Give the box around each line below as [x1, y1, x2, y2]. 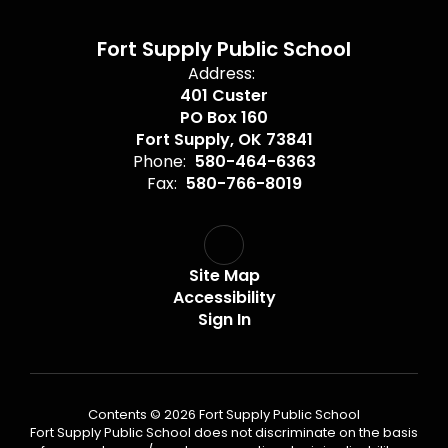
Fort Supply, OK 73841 [135, 128, 313, 151]
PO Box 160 [180, 106, 268, 129]
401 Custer [180, 84, 268, 107]
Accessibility [172, 286, 276, 309]
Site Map [188, 264, 260, 287]
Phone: [132, 150, 186, 173]
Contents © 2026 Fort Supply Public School [88, 405, 360, 424]
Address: [188, 62, 255, 85]
